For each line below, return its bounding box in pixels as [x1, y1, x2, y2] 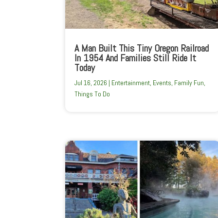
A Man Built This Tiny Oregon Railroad [74, 41, 209, 54]
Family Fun [174, 78, 204, 87]
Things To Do [74, 89, 110, 98]
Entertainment [111, 78, 150, 87]
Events [153, 78, 172, 87]
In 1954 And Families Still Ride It [74, 51, 197, 64]
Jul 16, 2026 [74, 78, 108, 87]
